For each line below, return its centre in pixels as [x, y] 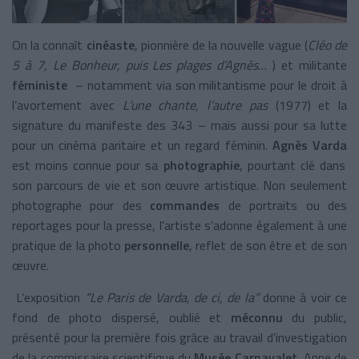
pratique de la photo [69, 245]
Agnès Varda [310, 145]
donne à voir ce [305, 297]
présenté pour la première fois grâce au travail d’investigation [179, 337]
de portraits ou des [288, 205]
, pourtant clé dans [292, 165]
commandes [189, 205]
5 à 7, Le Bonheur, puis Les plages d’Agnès [135, 65]
